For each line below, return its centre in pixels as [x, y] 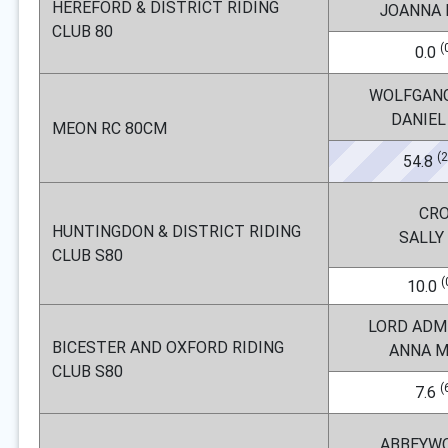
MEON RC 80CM [109, 128]
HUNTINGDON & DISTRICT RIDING [176, 231]
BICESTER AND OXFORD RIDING [168, 347]
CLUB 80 [82, 31]
